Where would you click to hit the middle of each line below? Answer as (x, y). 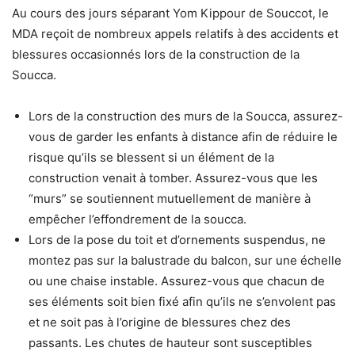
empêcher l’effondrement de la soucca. (137, 219)
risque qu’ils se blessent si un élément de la (151, 157)
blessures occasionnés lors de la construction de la (156, 54)
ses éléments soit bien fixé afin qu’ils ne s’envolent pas (182, 302)
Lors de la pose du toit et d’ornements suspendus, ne (177, 240)
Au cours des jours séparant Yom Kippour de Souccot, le (170, 13)
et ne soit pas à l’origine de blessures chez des (160, 322)
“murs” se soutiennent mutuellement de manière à (170, 198)
